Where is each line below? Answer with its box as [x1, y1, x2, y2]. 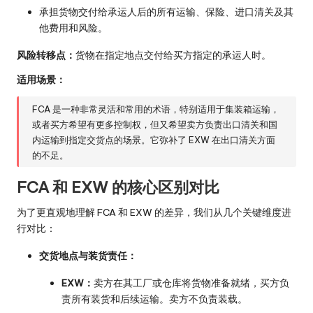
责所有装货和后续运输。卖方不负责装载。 [61, 293, 247, 306]
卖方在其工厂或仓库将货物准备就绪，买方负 [94, 277, 289, 290]
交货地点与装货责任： [39, 249, 137, 263]
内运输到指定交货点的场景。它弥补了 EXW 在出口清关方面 [32, 133, 276, 145]
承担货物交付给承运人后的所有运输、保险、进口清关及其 [39, 6, 293, 19]
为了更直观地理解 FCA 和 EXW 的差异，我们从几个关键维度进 [17, 206, 291, 219]
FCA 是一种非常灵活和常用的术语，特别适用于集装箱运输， [32, 103, 280, 115]
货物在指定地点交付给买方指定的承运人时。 [75, 49, 271, 62]
